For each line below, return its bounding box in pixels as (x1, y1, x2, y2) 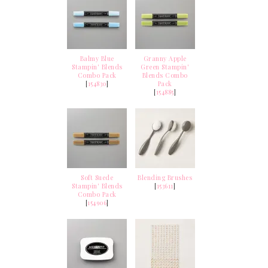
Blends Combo (142, 71, 188, 80)
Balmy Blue (80, 54, 114, 63)
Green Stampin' (141, 62, 190, 71)
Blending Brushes (138, 173, 193, 182)
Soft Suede (81, 173, 114, 182)
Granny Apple (143, 54, 187, 63)
